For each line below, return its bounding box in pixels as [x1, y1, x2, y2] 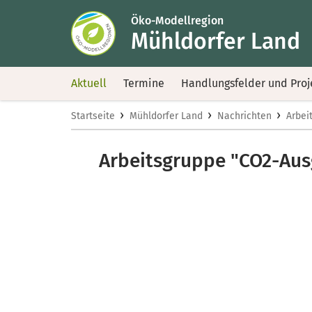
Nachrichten [217, 110, 272, 122]
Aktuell [71, 77, 107, 90]
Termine [123, 77, 164, 90]
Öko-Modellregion [131, 13, 224, 27]
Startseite [71, 110, 115, 122]
